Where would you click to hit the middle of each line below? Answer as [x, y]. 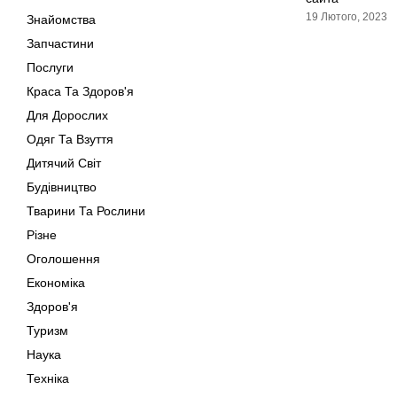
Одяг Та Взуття [70, 139]
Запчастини [60, 43]
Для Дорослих [67, 115]
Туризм [47, 331]
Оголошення [63, 259]
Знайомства [61, 19]
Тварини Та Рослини [86, 211]
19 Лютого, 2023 [346, 17]
